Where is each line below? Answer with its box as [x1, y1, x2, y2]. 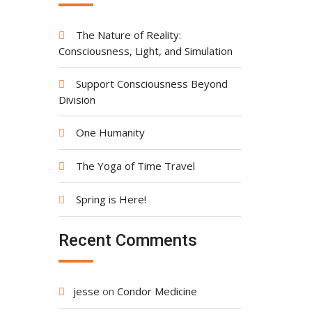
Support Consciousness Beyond [75, 76, 228, 91]
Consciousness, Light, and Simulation [58, 43, 233, 58]
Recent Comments [58, 231, 197, 250]
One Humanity [75, 125, 145, 139]
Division [58, 92, 95, 107]
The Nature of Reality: [75, 27, 181, 42]
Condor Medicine [116, 284, 197, 298]
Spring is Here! [75, 192, 146, 206]
